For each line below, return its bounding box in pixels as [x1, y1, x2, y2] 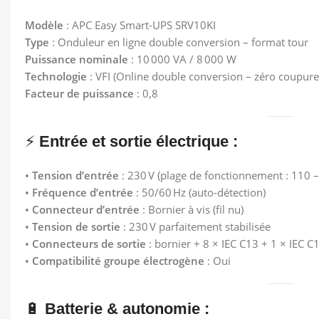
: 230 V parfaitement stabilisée [120, 219, 271, 234]
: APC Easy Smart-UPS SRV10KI [63, 18, 216, 32]
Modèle [25, 18, 63, 32]
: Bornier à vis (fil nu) [140, 202, 244, 216]
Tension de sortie [32, 219, 120, 234]
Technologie [25, 69, 87, 83]
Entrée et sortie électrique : [39, 132, 238, 150]
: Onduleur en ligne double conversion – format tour [49, 35, 308, 49]
